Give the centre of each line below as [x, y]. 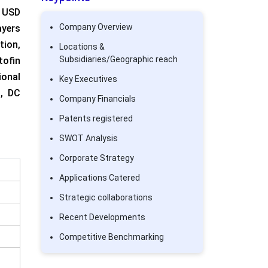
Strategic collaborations [106, 197]
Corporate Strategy [96, 158]
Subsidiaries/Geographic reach [118, 59]
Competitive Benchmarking [111, 237]
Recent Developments [102, 217]
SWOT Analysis [88, 138]
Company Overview [96, 27]
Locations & [82, 47]
